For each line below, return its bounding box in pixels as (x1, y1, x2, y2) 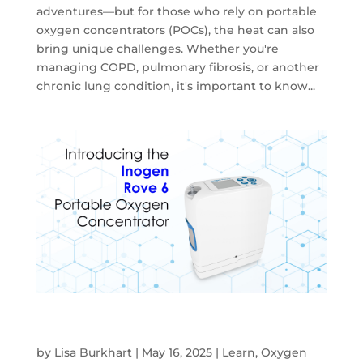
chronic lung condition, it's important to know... (36, 79, 315, 94)
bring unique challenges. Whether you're (36, 41, 279, 57)
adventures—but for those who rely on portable (36, 4, 317, 19)
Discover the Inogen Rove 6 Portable (36, 315, 278, 331)
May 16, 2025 (141, 344, 212, 360)
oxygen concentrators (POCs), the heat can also (36, 23, 314, 38)
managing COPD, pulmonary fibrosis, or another (36, 60, 319, 75)
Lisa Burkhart (53, 344, 132, 360)
